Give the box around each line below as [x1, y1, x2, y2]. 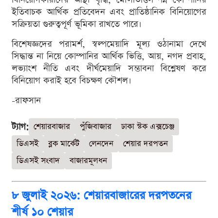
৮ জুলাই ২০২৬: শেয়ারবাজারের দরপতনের [12, 187, 191, 203]
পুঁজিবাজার [80, 121, 111, 132]
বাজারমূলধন [70, 155, 107, 166]
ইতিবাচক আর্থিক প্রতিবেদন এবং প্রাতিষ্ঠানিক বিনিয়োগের [12, 5, 206, 18]
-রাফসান [12, 94, 41, 107]
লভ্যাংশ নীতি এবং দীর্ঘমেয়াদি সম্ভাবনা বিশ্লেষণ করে [12, 62, 206, 74]
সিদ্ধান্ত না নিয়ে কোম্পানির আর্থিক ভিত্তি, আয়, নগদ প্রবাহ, [12, 50, 206, 62]
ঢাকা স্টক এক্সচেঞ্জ [121, 121, 174, 132]
